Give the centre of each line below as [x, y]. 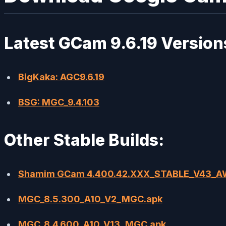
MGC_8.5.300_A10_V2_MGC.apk [90, 199]
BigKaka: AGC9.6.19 [61, 77]
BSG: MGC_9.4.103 [59, 102]
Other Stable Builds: [84, 140]
